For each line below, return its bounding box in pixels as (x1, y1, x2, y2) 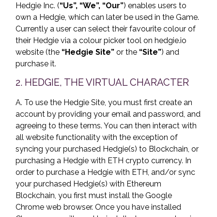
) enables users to (124, 1, 186, 10)
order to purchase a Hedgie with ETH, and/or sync (15, 168, 195, 177)
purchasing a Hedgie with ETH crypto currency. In (15, 156, 191, 165)
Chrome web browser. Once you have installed (15, 202, 181, 212)
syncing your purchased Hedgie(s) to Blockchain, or (15, 144, 199, 154)
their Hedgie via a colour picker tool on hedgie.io (15, 36, 186, 45)
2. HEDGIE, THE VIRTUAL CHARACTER (15, 77, 189, 88)
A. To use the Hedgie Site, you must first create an (15, 98, 192, 107)
